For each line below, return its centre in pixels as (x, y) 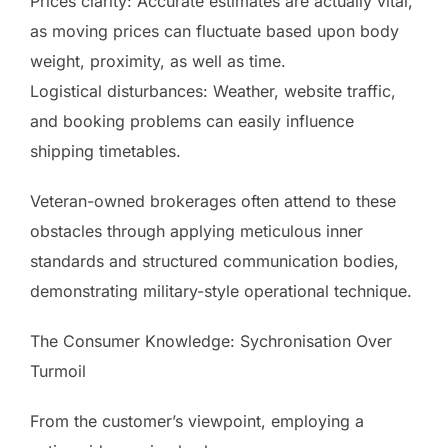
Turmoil (58, 370)
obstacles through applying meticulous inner (196, 230)
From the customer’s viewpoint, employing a (197, 420)
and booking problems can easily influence (192, 120)
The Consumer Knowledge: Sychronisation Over (211, 340)
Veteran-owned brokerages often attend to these (213, 200)
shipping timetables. (105, 150)
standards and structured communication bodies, (214, 260)
